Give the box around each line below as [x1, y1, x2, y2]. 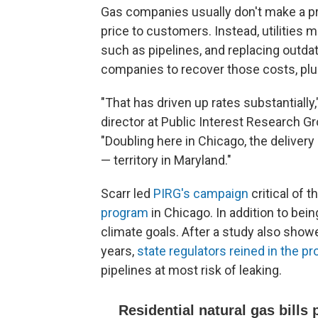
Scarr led [101, 186, 153, 201]
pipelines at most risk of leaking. [101, 263, 282, 278]
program [101, 205, 148, 220]
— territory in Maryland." [101, 153, 231, 168]
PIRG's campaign [153, 186, 248, 201]
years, [101, 243, 137, 258]
